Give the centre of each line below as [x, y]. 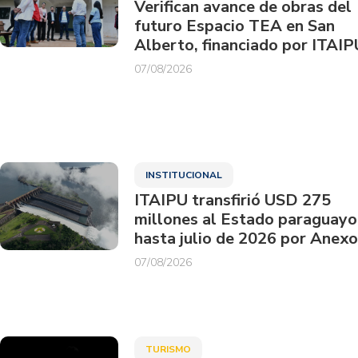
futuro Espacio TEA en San [234, 26]
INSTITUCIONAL [183, 175]
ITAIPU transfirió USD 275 [232, 200]
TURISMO [168, 349]
